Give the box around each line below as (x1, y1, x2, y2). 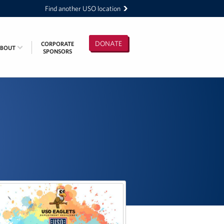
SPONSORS (43, 47, 72, 55)
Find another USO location (45, 4, 120, 13)
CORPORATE (41, 40, 74, 47)
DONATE (95, 39, 122, 48)
